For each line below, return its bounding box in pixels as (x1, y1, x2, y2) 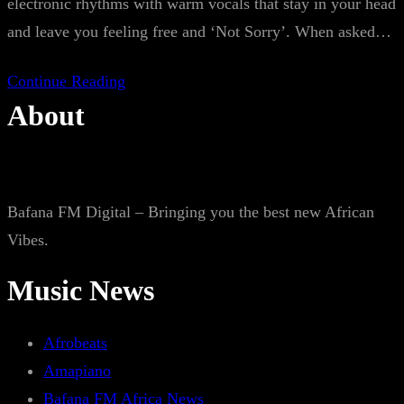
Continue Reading (7, 72, 125, 90)
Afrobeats (43, 334, 107, 352)
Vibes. (7, 231, 49, 249)
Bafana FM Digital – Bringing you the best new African (7, 203, 374, 221)
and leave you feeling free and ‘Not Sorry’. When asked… (7, 23, 391, 41)
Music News (7, 274, 154, 307)
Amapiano (43, 362, 111, 380)
